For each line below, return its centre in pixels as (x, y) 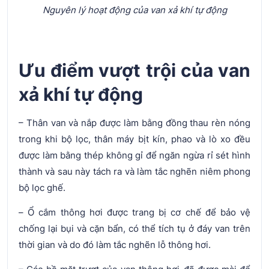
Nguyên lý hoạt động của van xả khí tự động (134, 10)
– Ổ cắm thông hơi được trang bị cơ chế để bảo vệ (134, 212)
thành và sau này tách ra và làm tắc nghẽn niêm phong (134, 171)
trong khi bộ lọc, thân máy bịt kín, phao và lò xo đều (134, 139)
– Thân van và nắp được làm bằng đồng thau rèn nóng (134, 122)
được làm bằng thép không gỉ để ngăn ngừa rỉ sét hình (134, 155)
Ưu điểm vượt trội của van (134, 70)
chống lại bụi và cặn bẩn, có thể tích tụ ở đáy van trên (134, 228)
